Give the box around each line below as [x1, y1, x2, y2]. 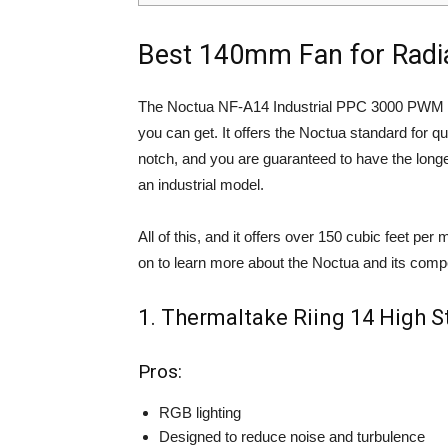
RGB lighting [159, 404, 241, 422]
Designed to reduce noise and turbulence [159, 428, 425, 446]
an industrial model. [138, 176, 264, 194]
